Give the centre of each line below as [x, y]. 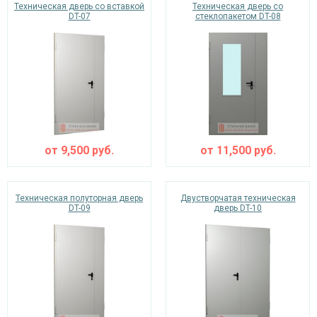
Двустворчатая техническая [238, 198]
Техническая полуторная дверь [79, 198]
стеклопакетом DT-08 [238, 16]
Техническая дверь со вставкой [79, 6]
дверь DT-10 [238, 208]
